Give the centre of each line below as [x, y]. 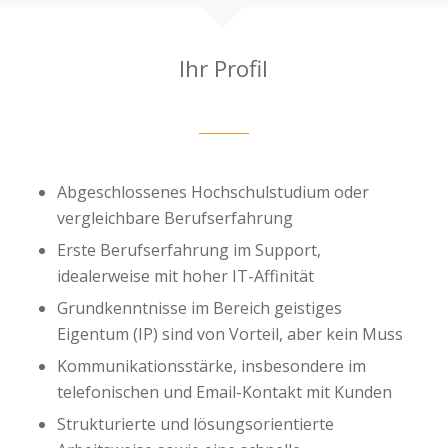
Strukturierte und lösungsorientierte [195, 423]
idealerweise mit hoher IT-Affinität [185, 275]
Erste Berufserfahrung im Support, [188, 249]
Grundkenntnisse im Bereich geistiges [199, 307]
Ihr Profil [224, 68]
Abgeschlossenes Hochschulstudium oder [212, 191]
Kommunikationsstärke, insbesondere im [211, 365]
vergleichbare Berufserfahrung [174, 217]
